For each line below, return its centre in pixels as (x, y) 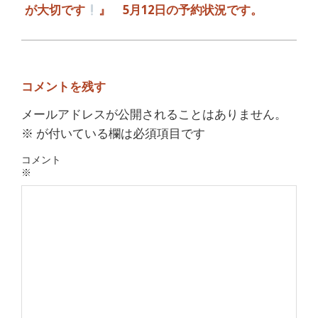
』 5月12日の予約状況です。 (181, 10)
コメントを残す (64, 86)
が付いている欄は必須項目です (119, 133)
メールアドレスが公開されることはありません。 (154, 114)
